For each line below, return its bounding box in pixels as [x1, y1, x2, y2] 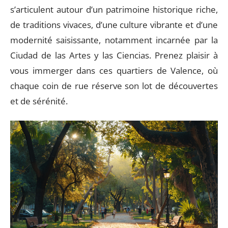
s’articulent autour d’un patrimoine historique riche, [10, 4, 218, 15]
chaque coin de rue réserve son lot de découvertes [10, 80, 218, 92]
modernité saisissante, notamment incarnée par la [10, 34, 218, 46]
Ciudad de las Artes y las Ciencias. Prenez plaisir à [10, 49, 218, 61]
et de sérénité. [10, 95, 68, 107]
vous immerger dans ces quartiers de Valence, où [10, 65, 218, 76]
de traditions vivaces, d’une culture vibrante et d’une [10, 19, 218, 31]
